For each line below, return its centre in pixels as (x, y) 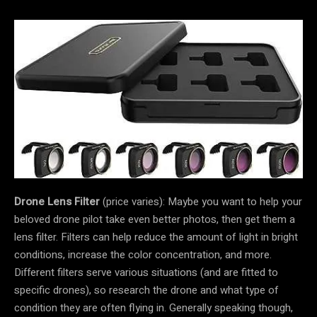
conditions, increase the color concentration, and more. (143, 255)
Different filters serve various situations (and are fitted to (146, 273)
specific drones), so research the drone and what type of (146, 290)
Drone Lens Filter (57, 202)
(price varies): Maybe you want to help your (201, 202)
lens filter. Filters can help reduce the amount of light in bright (156, 237)
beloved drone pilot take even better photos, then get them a (155, 220)
